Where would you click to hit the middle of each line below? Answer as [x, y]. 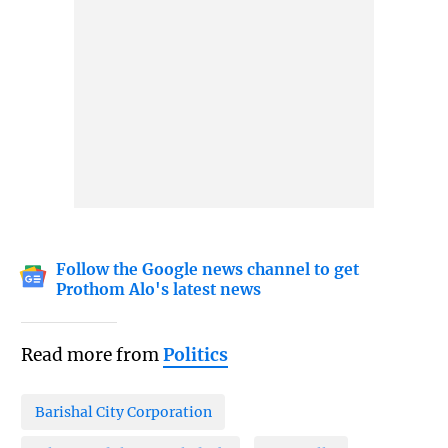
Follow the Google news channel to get [208, 269]
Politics [195, 355]
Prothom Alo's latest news [159, 289]
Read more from [91, 355]
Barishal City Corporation [123, 411]
